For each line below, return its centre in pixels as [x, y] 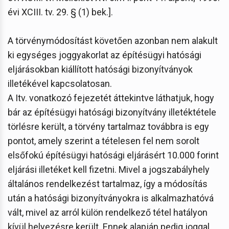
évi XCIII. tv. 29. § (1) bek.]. [60, 12]
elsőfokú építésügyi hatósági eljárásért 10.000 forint [113, 155]
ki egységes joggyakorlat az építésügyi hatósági [105, 55]
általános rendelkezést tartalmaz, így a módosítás [108, 184]
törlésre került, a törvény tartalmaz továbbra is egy [108, 126]
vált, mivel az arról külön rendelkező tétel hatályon [108, 212]
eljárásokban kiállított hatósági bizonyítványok [100, 69]
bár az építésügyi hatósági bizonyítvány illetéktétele [112, 112]
